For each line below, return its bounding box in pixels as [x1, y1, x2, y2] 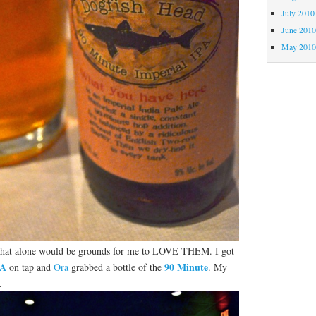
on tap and [6, 260, 54, 274]
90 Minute [164, 260, 208, 275]
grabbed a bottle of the [68, 260, 164, 274]
